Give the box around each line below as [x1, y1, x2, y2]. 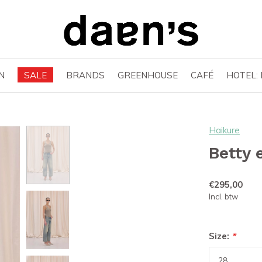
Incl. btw [209, 192, 238, 201]
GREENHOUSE [118, 69, 178, 81]
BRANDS [66, 69, 105, 81]
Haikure [209, 125, 240, 136]
